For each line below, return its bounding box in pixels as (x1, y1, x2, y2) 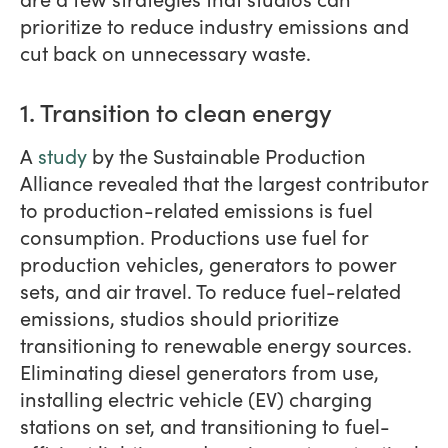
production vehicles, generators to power (20, 249, 396, 277)
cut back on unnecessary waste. (20, 38, 316, 66)
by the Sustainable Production (87, 141, 366, 169)
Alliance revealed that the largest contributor (20, 168, 428, 196)
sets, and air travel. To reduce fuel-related (20, 276, 401, 304)
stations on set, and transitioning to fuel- (20, 411, 390, 439)
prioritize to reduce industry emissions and (20, 11, 409, 39)
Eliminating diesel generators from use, (20, 357, 379, 385)
